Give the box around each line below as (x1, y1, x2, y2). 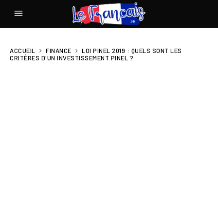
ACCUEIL (10, 46, 36, 54)
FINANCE (46, 46, 72, 54)
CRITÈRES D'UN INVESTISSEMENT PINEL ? (10, 54, 133, 62)
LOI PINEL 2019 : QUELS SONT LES (82, 46, 182, 54)
